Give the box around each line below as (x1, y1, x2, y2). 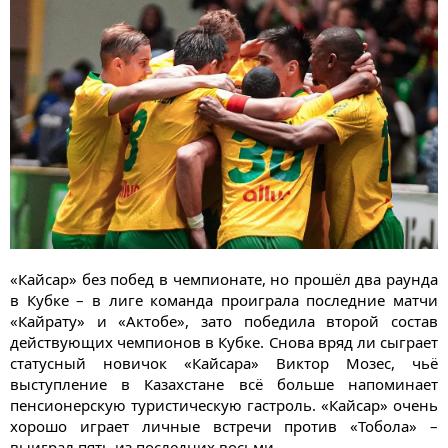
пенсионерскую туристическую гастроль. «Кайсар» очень (10, 395, 438, 416)
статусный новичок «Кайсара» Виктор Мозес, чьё (10, 353, 438, 374)
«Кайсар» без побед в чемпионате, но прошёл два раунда (10, 269, 438, 290)
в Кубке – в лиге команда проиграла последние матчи (10, 290, 438, 311)
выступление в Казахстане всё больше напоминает (10, 374, 438, 395)
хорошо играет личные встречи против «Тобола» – (10, 416, 438, 437)
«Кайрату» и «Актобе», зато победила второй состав (10, 311, 438, 332)
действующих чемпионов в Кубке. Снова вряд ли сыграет (10, 332, 438, 353)
